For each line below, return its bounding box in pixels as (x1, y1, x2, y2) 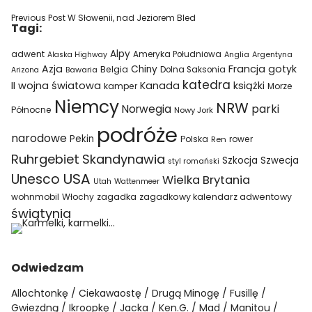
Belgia (100, 63, 129, 75)
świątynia (11, 205, 72, 222)
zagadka (97, 191, 137, 203)
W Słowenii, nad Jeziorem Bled (65, 12, 196, 24)
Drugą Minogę (152, 286, 220, 300)
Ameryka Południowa (133, 49, 222, 60)
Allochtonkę (11, 286, 69, 300)
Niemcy (54, 95, 120, 119)
